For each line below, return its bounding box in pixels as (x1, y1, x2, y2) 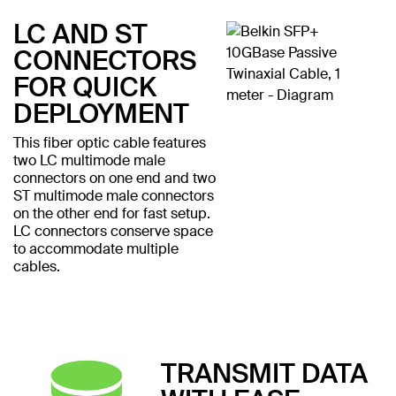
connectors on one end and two (13, 168, 216, 187)
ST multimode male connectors (13, 186, 214, 205)
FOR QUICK (13, 69, 156, 104)
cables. (13, 256, 60, 276)
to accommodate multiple (13, 239, 179, 258)
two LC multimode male (13, 150, 165, 170)
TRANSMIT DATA (160, 355, 368, 391)
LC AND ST (13, 16, 148, 51)
